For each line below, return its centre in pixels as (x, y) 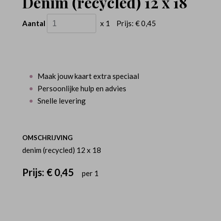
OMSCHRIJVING (47, 138)
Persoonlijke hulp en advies (82, 89)
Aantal (34, 23)
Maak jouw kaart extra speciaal (88, 76)
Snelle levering (62, 101)
